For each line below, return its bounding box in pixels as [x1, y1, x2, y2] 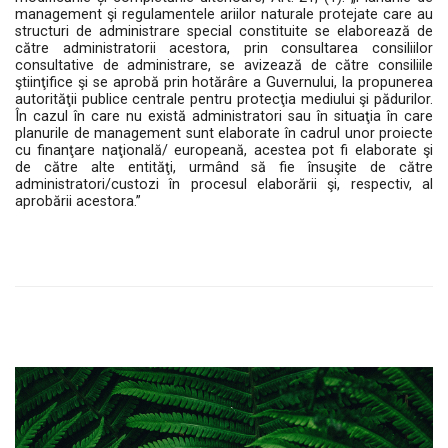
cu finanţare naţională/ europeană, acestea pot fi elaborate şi [15, 142, 433, 159]
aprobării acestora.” [15, 193, 141, 210]
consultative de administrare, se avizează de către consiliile [15, 57, 433, 74]
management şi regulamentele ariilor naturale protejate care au [15, 6, 433, 23]
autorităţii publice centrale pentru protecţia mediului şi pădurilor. [15, 91, 433, 108]
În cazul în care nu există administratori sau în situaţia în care [15, 108, 433, 125]
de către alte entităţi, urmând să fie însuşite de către [15, 159, 433, 176]
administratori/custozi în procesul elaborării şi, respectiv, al [15, 176, 433, 193]
